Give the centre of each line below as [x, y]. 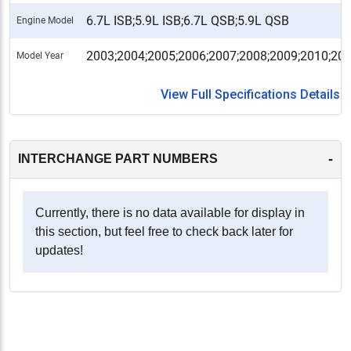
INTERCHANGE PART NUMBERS [118, 159]
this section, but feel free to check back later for [164, 231]
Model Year [40, 55]
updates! [59, 250]
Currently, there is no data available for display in [170, 212]
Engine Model [45, 20]
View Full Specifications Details [250, 94]
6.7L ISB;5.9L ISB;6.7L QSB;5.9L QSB [188, 20]
